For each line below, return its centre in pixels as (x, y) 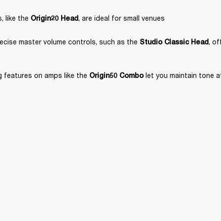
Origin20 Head (55, 18)
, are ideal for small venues (122, 18)
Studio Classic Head (174, 42)
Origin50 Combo (116, 76)
